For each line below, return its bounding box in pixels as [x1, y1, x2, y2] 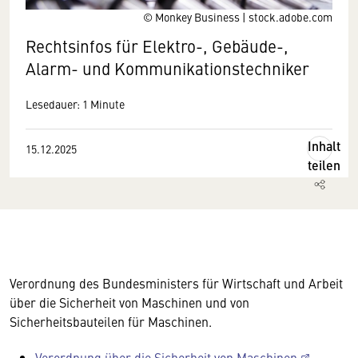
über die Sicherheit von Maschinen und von [10, 293, 249, 311]
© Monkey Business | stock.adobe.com [143, 9, 332, 25]
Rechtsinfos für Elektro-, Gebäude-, [26, 34, 288, 58]
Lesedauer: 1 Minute [26, 96, 125, 112]
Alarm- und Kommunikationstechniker [26, 57, 309, 80]
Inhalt [308, 137, 340, 155]
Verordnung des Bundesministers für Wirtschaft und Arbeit [10, 274, 343, 292]
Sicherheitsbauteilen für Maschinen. [10, 312, 212, 330]
